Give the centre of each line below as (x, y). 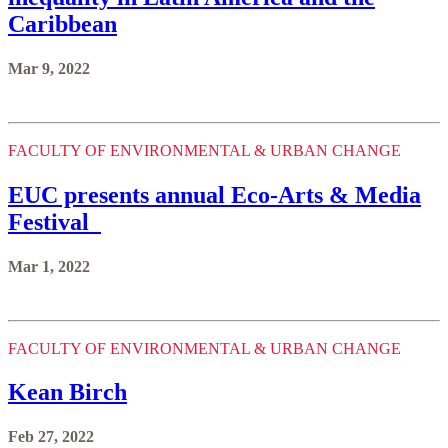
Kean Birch (67, 392)
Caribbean (62, 23)
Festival (54, 221)
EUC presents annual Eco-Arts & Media (214, 194)
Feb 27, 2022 (51, 437)
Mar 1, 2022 (49, 266)
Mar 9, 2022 (49, 68)
